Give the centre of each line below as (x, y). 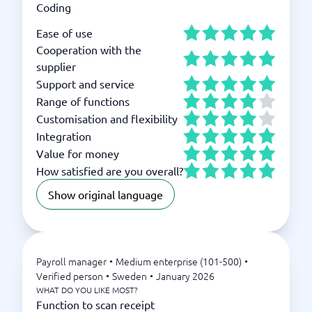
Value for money (78, 153)
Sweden (130, 276)
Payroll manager (71, 261)
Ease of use (64, 32)
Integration (64, 135)
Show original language (106, 194)
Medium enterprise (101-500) (179, 261)
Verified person (70, 276)
